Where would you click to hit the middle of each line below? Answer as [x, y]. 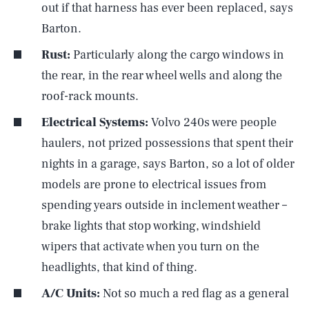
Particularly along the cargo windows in [177, 54]
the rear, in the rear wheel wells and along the [162, 75]
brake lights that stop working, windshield [151, 226]
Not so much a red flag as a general [195, 293]
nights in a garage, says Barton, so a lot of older [168, 163]
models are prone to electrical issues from [154, 184]
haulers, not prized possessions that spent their [167, 143]
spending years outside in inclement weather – [164, 205]
